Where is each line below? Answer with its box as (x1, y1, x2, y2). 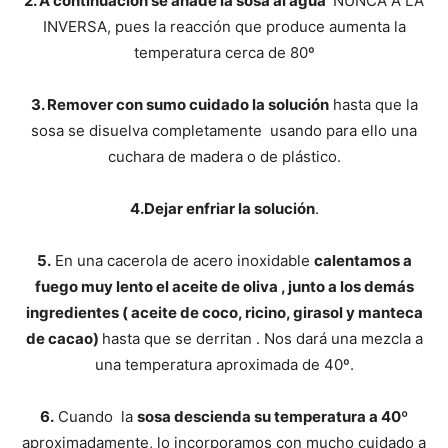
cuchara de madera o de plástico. (107, 146, 341, 166)
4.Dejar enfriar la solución (129, 198, 315, 218)
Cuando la (54, 406, 137, 426)
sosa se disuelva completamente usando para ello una (31, 120, 417, 140)
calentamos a (313, 250, 412, 270)
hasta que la (328, 94, 418, 114)
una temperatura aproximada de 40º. (94, 354, 354, 374)
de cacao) (25, 328, 102, 348)
